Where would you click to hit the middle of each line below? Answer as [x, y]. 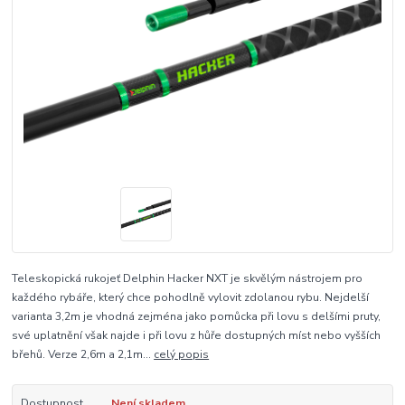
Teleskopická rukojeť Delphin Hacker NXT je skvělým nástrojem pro [188, 278]
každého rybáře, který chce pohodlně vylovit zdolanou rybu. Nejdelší [191, 297]
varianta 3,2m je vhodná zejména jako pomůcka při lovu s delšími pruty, [197, 316]
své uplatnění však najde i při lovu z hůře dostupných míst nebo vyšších [197, 335]
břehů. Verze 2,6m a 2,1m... [83, 354]
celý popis [182, 354]
